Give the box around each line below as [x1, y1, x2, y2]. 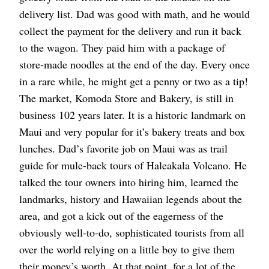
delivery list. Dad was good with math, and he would [19, 7, 250, 22]
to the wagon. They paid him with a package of [19, 40, 225, 55]
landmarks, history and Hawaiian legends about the [19, 192, 242, 207]
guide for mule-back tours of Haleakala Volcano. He [19, 158, 247, 173]
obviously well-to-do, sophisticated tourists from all [19, 225, 244, 240]
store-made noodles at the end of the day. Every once [19, 57, 250, 72]
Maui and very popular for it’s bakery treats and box [19, 124, 245, 139]
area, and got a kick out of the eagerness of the [19, 208, 223, 223]
